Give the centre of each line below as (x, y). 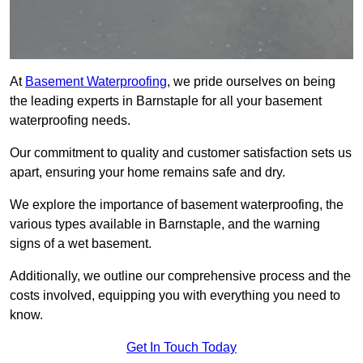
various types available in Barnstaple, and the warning (165, 224)
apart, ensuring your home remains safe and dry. (147, 173)
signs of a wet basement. (81, 244)
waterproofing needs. (70, 121)
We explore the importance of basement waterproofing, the (177, 205)
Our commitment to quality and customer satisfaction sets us (181, 153)
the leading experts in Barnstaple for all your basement (166, 101)
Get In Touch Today (181, 348)
